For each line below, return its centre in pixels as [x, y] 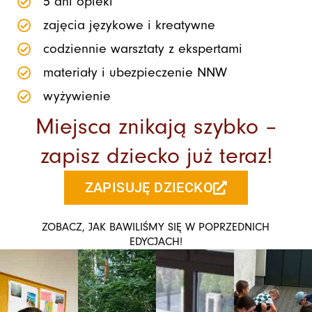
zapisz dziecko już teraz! [156, 156]
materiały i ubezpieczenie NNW [135, 73]
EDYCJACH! [156, 242]
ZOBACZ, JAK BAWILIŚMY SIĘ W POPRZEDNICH [156, 227]
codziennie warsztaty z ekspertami [143, 49]
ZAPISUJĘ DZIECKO [149, 188]
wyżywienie [77, 96]
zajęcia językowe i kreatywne [129, 25]
